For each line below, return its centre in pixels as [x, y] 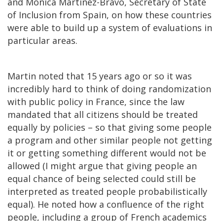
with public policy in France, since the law [96, 101]
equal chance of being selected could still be [102, 178]
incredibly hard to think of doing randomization [109, 89]
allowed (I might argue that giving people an [102, 166]
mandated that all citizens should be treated [103, 114]
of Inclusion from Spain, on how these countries [110, 15]
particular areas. [42, 40]
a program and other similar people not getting [110, 140]
